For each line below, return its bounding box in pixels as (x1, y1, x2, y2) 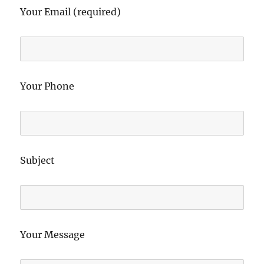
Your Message (20, 228, 85, 240)
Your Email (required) (20, 5, 121, 18)
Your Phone (20, 80, 75, 92)
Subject (20, 154, 55, 166)
